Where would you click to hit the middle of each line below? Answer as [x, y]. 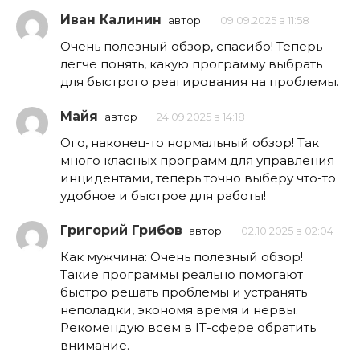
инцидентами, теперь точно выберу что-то [198, 178]
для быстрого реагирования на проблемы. [200, 82]
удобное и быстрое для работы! [163, 196]
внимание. [95, 346]
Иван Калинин [111, 20]
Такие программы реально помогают [182, 275]
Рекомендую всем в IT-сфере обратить [188, 328]
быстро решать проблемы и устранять [184, 292]
